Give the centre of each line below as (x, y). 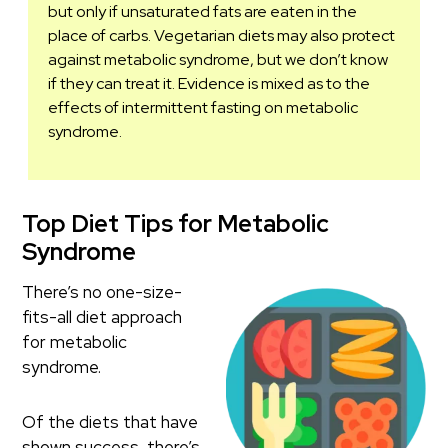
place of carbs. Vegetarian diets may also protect (222, 35)
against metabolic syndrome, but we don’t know (218, 59)
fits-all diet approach (102, 317)
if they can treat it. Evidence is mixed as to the (209, 83)
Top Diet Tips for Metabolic (176, 223)
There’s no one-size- (102, 292)
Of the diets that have (110, 422)
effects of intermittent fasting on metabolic (203, 107)
